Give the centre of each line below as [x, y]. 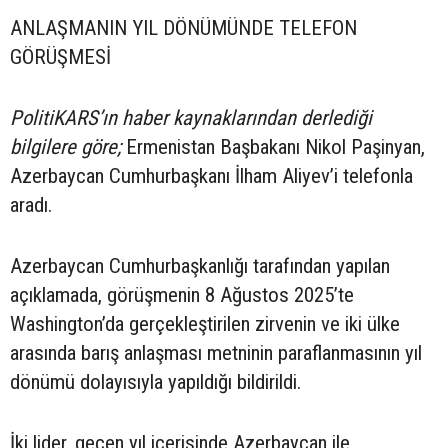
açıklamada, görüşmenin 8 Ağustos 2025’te [182, 295]
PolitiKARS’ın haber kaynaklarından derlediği [191, 118]
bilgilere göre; [65, 147]
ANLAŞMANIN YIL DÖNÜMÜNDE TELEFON [183, 28]
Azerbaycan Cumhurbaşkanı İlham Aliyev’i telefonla [211, 176]
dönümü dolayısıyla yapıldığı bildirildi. [155, 382]
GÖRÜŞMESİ [60, 57]
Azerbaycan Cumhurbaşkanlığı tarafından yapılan [200, 266]
